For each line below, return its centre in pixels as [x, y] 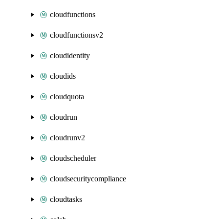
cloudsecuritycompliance [88, 179]
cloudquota [67, 97]
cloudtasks [66, 199]
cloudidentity [70, 55]
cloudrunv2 [67, 138]
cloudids [63, 76]
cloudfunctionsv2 [77, 35]
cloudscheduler [73, 158]
